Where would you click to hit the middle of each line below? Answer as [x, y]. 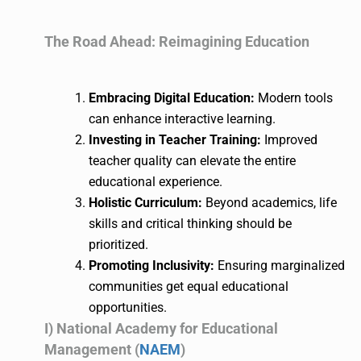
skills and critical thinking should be [190, 223]
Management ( [92, 349]
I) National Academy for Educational [161, 328]
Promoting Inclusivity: [151, 265]
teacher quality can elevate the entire [192, 160]
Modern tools [294, 98]
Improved [289, 139]
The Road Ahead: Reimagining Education [177, 41]
